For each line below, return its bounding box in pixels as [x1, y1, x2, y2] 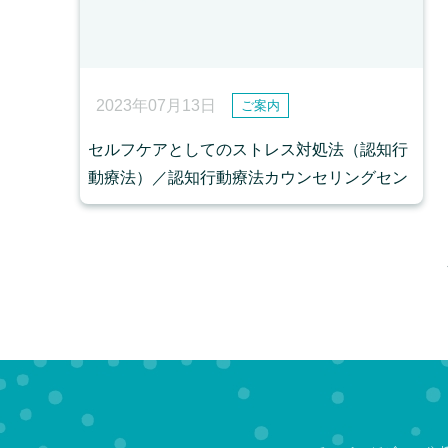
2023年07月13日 [96, 96, 216, 114]
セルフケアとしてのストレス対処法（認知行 [88, 140, 408, 158]
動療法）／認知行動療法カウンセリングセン [88, 168, 408, 186]
